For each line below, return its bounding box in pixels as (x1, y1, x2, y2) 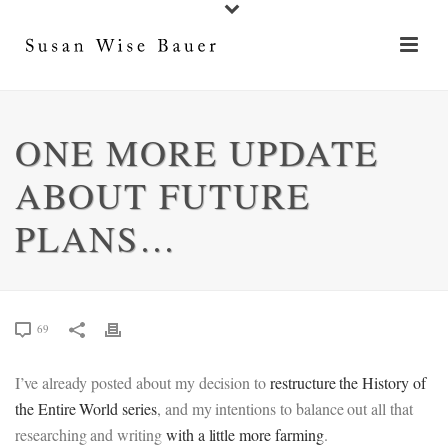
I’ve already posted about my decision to (15, 372, 271, 393)
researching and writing (15, 424, 166, 445)
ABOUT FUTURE (15, 171, 311, 219)
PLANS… (15, 214, 177, 262)
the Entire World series (15, 398, 157, 419)
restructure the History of (270, 372, 426, 393)
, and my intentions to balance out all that (156, 398, 413, 419)
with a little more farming (165, 424, 324, 445)
